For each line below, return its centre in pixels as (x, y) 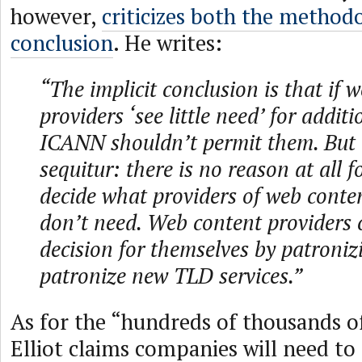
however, (56, 16)
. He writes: (168, 43)
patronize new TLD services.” (171, 276)
